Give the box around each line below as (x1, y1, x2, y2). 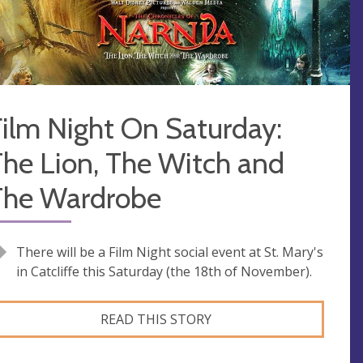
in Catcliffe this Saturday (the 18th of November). (16, 263, 312, 280)
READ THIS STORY (100, 310, 211, 328)
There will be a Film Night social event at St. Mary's (16, 243, 323, 261)
